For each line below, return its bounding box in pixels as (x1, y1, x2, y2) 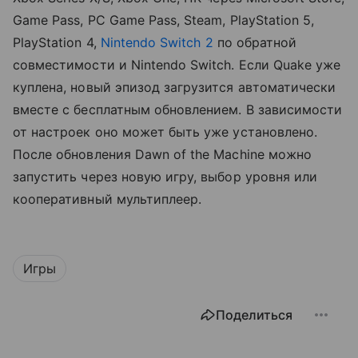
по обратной (213, 34, 297, 51)
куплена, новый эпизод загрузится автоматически (13, 79, 336, 96)
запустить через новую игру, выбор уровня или (13, 169, 318, 185)
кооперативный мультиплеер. (13, 191, 202, 208)
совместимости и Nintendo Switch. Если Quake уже (13, 57, 341, 74)
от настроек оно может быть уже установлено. (13, 124, 318, 141)
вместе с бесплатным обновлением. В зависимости (13, 101, 343, 118)
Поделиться (216, 307, 292, 324)
